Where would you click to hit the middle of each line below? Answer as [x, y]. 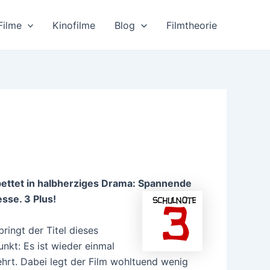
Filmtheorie [192, 25]
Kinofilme [74, 25]
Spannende [165, 183]
